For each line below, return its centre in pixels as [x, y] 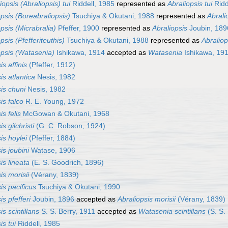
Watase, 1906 [52, 150]
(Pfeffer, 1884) [51, 138]
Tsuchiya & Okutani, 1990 [78, 187]
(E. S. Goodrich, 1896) [67, 163]
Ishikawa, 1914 [80, 53]
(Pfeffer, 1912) [51, 65]
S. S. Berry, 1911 [67, 211]
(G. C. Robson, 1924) [70, 126]
